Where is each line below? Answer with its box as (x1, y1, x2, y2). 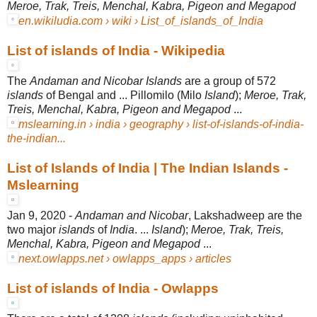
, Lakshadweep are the (188, 209, 302, 221)
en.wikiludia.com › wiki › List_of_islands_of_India (18, 14, 263, 27)
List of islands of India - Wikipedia (7, 42, 225, 58)
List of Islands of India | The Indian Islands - (7, 160, 288, 175)
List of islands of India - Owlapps (7, 280, 219, 296)
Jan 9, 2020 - (7, 209, 75, 221)
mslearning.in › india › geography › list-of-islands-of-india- (18, 117, 304, 130)
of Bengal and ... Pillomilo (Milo (43, 88, 204, 101)
